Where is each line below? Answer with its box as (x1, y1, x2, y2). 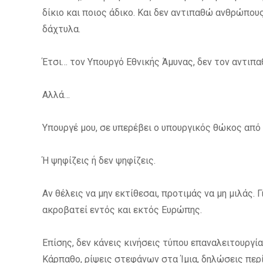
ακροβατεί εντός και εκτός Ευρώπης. (42, 204, 202, 216)
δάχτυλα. (42, 23, 80, 35)
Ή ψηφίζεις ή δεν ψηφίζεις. (42, 155, 156, 167)
